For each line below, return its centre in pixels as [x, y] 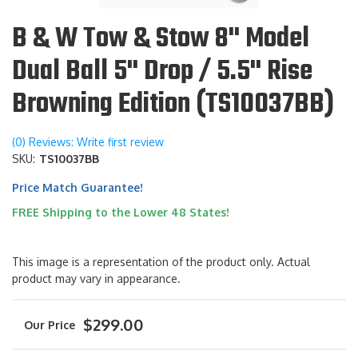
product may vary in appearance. [96, 279]
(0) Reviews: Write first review [88, 142]
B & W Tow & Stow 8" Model [161, 40]
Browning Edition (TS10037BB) [173, 105]
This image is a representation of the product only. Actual [161, 262]
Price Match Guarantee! [78, 188]
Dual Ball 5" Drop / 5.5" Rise [162, 72]
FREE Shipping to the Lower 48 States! [121, 213]
